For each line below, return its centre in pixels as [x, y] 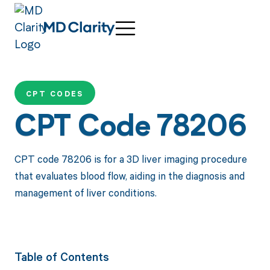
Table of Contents [61, 256]
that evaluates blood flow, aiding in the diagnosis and [129, 175]
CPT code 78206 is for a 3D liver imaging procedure [130, 159]
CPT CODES [55, 94]
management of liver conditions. [85, 192]
